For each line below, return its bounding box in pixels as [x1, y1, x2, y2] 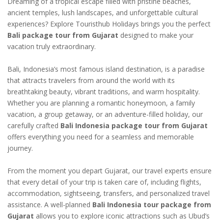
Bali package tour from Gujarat [7, 30, 118, 40]
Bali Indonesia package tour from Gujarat [60, 121, 208, 131]
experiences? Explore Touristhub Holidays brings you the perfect [7, 19, 211, 29]
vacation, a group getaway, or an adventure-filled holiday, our [7, 110, 203, 119]
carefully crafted [7, 121, 60, 131]
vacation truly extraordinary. [7, 42, 96, 52]
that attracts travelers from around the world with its [7, 76, 175, 85]
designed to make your [118, 30, 193, 40]
